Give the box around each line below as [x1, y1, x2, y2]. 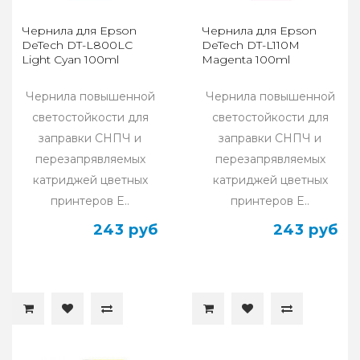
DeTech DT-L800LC [22, 37, 133, 52]
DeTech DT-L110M [202, 37, 300, 52]
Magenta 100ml [202, 51, 290, 67]
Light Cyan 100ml [22, 51, 119, 67]
